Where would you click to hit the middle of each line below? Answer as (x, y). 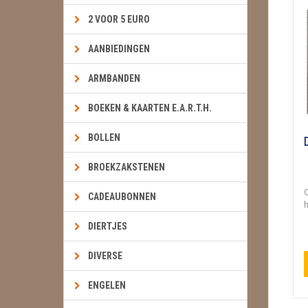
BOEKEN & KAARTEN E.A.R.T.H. (150, 108)
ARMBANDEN (114, 78)
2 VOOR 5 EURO (119, 19)
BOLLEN (104, 137)
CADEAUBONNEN (122, 197)
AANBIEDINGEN (119, 49)
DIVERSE (105, 256)
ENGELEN (107, 285)
